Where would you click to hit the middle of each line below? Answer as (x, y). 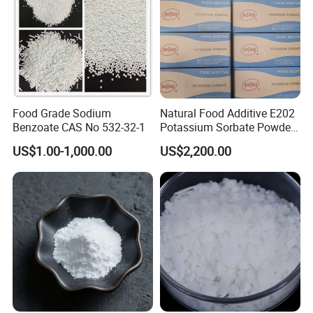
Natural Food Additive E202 (227, 114)
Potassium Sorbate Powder (227, 128)
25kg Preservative (203, 141)
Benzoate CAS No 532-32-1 (79, 128)
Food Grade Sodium (62, 114)
